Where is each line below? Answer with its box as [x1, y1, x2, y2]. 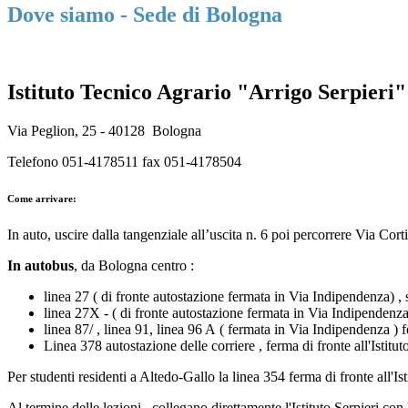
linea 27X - [44, 304, 108, 321]
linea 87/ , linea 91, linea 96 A [44, 321, 216, 337]
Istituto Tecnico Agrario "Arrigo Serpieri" [7, 80, 406, 105]
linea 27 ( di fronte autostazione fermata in [44, 288, 285, 304]
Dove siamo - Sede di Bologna [7, 3, 282, 27]
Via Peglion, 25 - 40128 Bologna [7, 122, 201, 138]
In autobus [7, 257, 74, 273]
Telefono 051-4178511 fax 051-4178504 [7, 153, 241, 169]
